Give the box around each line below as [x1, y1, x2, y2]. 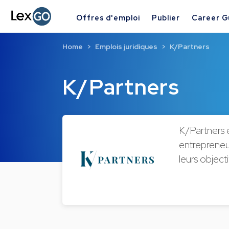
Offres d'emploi [76, 12, 140, 22]
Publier [152, 12, 180, 22]
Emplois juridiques [95, 42, 157, 52]
